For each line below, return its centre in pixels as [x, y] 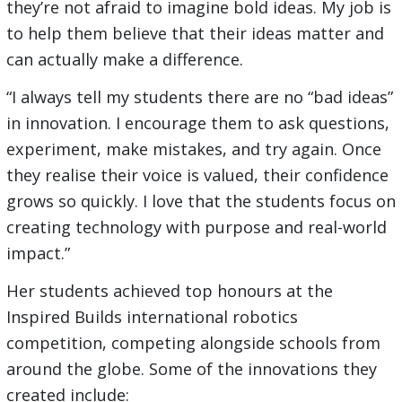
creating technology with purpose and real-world [196, 227]
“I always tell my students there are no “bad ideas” [199, 97]
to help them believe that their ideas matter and [195, 34]
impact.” [38, 253]
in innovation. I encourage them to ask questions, [197, 123]
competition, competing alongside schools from [193, 343]
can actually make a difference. [124, 60]
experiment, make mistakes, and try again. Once [193, 149]
